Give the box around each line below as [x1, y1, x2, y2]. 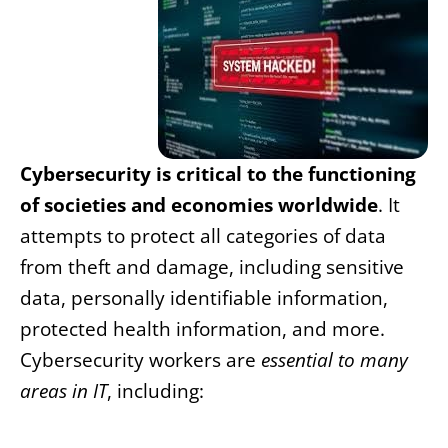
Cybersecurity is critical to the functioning [20, 161, 416, 188]
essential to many [261, 347, 408, 374]
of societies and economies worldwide [20, 192, 378, 219]
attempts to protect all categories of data [20, 223, 386, 250]
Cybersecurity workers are [20, 347, 261, 374]
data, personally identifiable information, [20, 285, 388, 312]
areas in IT [20, 378, 107, 405]
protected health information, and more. [20, 316, 385, 343]
